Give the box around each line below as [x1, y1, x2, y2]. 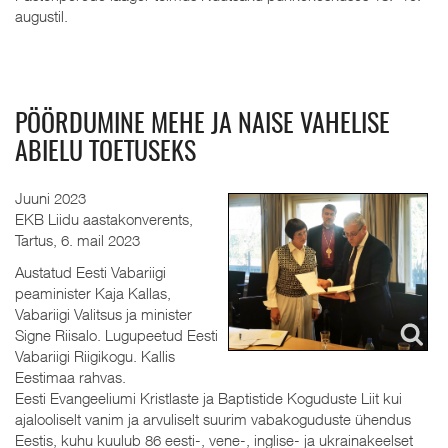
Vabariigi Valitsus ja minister [15, 304, 192, 323]
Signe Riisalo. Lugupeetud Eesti [15, 325, 218, 344]
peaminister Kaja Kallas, [15, 283, 171, 302]
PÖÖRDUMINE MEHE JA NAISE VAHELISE [15, 112, 390, 138]
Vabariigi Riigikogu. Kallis [15, 346, 175, 365]
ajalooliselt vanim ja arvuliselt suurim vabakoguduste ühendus [15, 409, 411, 428]
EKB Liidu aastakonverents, [15, 210, 193, 228]
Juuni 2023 [15, 189, 90, 207]
